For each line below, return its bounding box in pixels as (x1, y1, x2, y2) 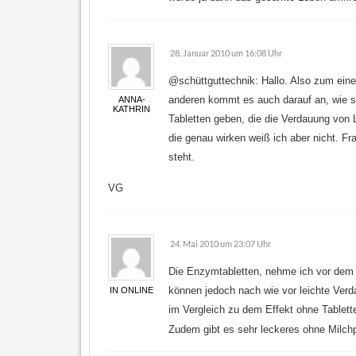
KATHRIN (113, 104, 150, 114)
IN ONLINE (110, 285, 153, 295)
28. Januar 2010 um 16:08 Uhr (170, 48, 282, 58)
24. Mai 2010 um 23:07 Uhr (170, 238, 271, 249)
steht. (168, 151, 195, 163)
